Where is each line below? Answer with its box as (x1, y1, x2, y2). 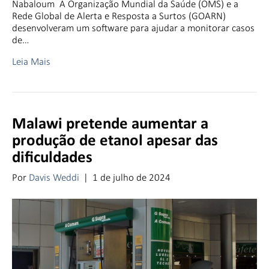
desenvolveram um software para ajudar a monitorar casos (12, 21, 255, 34)
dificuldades (12, 150, 92, 166)
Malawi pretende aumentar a (12, 116, 208, 133)
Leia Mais (12, 55, 50, 68)
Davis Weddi (29, 171, 79, 184)
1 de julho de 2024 (92, 171, 171, 184)
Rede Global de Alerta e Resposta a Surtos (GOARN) (12, 9, 226, 22)
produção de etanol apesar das (12, 133, 218, 150)
